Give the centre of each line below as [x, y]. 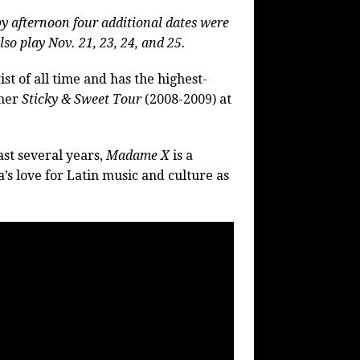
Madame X [137, 156]
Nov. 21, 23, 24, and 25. [117, 43]
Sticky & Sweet [65, 100]
